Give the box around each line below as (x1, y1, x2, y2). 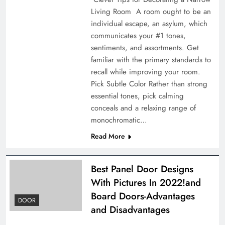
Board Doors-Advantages (90, 189, 195, 203)
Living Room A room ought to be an (90, 6, 211, 17)
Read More (90, 131, 125, 141)
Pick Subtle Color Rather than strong (90, 78, 207, 89)
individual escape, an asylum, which (90, 18, 207, 29)
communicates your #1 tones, (90, 30, 186, 41)
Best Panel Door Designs (90, 162, 193, 176)
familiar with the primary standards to (90, 54, 211, 65)
